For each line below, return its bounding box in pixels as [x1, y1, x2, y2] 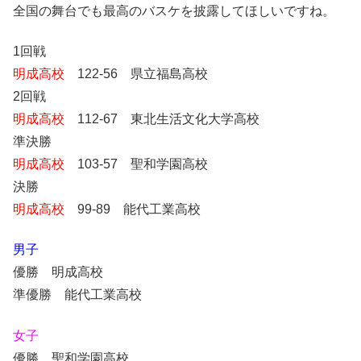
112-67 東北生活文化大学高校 [64, 111, 259, 126]
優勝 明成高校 [13, 265, 103, 280]
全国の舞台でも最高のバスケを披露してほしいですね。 [13, 3, 335, 18]
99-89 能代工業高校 [64, 201, 201, 216]
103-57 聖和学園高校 [64, 156, 208, 171]
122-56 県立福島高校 [64, 66, 208, 81]
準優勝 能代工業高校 [13, 288, 142, 302]
